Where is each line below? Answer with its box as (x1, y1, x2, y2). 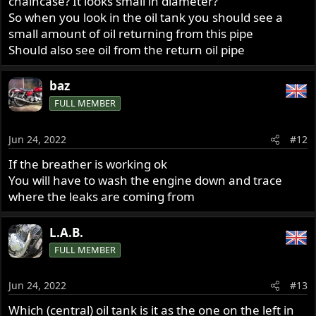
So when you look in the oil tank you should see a (8, 9, 284, 26)
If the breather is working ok (8, 155, 168, 172)
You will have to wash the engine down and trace (8, 171, 283, 188)
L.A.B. (49, 224, 84, 241)
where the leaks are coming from (8, 188, 195, 205)
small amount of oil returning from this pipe (8, 25, 254, 42)
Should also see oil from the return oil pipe (8, 42, 245, 59)
